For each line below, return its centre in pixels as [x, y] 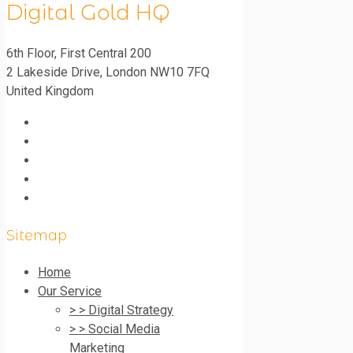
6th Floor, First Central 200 [79, 53]
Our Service [70, 291]
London [126, 72]
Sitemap [37, 235]
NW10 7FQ [180, 72]
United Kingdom [50, 91]
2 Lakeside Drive [53, 72]
